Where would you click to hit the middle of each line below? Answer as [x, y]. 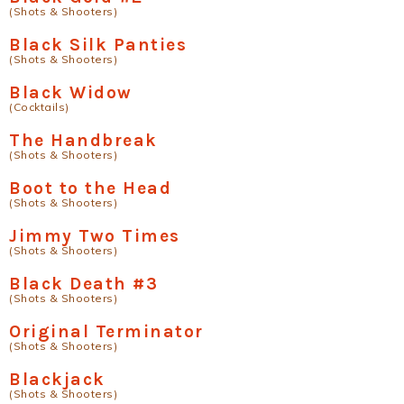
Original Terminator [106, 331]
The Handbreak [83, 140]
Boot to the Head [90, 188]
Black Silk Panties [98, 44]
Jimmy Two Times [95, 235]
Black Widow [71, 92]
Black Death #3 [83, 283]
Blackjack [57, 379]
